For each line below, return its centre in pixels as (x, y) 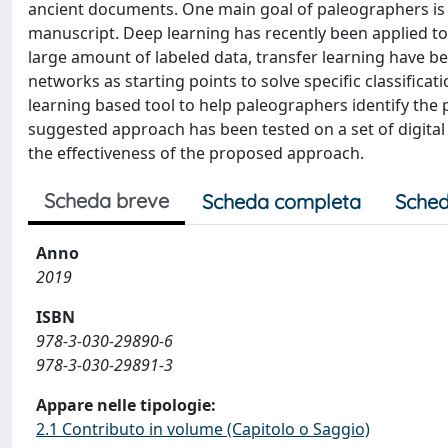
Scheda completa (281, 201)
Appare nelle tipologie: (126, 405)
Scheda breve (106, 200)
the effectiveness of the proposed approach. (196, 153)
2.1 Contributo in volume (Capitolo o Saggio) (203, 429)
